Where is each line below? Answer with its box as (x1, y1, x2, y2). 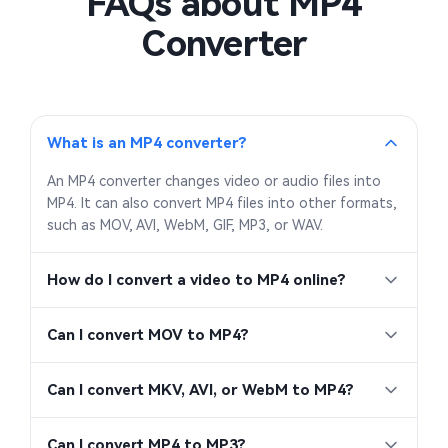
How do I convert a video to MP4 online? (47, 271, 346, 290)
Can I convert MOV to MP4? (47, 326, 249, 345)
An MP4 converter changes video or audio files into (47, 173, 381, 190)
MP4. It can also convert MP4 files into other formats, (47, 195, 397, 212)
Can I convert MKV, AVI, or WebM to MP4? (47, 381, 354, 400)
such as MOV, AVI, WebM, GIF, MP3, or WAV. (47, 217, 323, 234)
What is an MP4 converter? (47, 134, 247, 153)
